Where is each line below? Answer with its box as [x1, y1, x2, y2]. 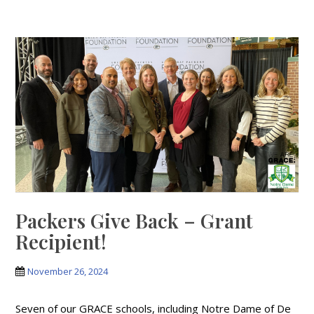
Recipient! [15, 228, 117, 254]
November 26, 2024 [27, 264, 109, 278]
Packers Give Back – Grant [15, 207, 254, 233]
